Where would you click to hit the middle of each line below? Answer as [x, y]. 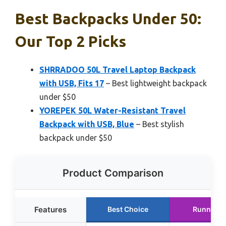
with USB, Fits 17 [72, 83]
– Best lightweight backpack [155, 83]
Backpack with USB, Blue [87, 124]
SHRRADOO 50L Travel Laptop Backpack [118, 70]
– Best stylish [159, 124]
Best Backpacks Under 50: [108, 19]
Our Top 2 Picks [71, 42]
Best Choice [128, 209]
